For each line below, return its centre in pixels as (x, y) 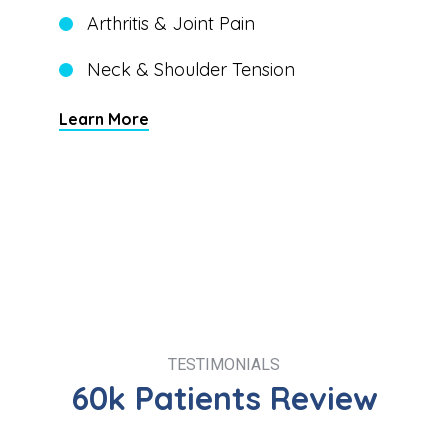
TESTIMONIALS (224, 364)
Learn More (104, 118)
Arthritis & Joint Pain (171, 23)
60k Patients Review (224, 397)
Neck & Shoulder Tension (191, 69)
